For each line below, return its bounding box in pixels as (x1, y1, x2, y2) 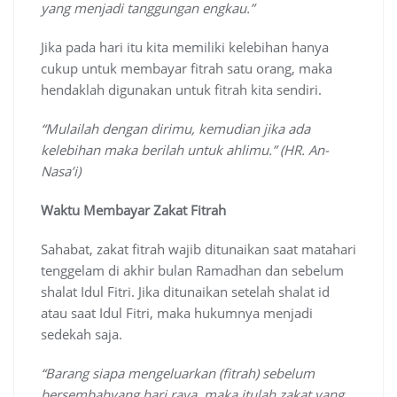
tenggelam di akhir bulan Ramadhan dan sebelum (41, 261, 344, 280)
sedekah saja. (41, 325, 122, 344)
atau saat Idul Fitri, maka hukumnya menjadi (41, 304, 313, 323)
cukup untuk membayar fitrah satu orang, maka (41, 59, 332, 78)
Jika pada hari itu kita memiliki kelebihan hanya (41, 38, 329, 57)
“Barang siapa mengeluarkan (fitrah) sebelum (41, 364, 315, 383)
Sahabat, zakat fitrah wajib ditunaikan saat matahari (41, 240, 356, 259)
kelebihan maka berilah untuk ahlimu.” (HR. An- (41, 141, 329, 160)
